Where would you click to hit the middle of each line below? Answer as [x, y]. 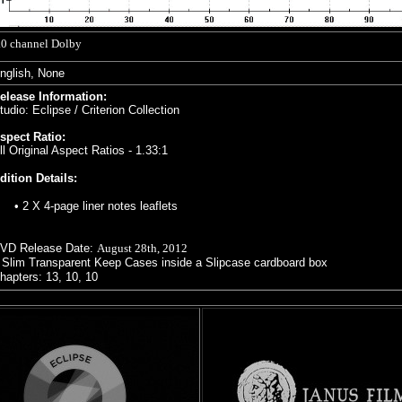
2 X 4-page [51, 206]
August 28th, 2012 [142, 248]
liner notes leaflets [130, 206]
